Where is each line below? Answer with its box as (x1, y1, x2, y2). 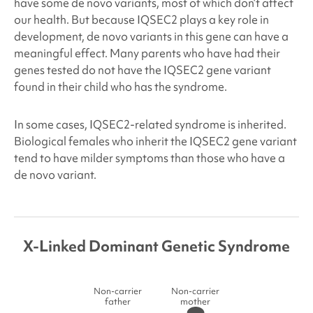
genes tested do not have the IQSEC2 (13, 61, 204, 78)
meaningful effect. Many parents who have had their (13, 45, 280, 61)
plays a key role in (177, 11, 269, 27)
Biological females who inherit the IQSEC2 (13, 133, 230, 149)
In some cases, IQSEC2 (13, 116, 130, 132)
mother (180, 296, 211, 308)
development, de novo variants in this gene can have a (13, 28, 289, 44)
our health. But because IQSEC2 (13, 11, 177, 27)
